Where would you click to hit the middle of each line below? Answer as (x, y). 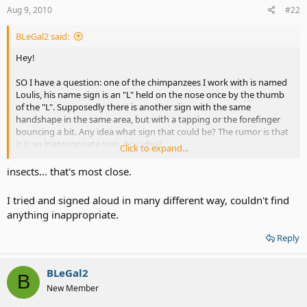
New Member (73, 288)
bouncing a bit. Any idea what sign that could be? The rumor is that (152, 132)
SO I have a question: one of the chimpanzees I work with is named (151, 82)
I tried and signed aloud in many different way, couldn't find (148, 200)
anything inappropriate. (63, 214)
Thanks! (32, 156)
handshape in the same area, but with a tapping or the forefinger (148, 119)
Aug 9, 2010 (29, 10)
